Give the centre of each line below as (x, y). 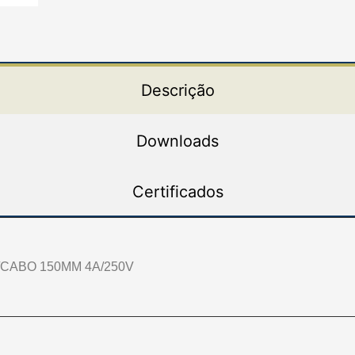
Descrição (177, 90)
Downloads (177, 141)
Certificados (177, 191)
